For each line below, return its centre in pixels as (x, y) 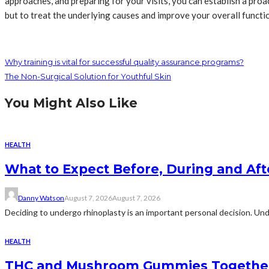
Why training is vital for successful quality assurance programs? (124, 62)
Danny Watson (41, 198)
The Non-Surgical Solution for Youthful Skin (88, 76)
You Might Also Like (71, 103)
